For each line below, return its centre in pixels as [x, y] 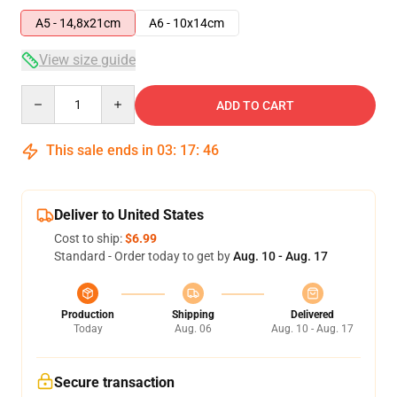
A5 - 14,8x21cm [78, 23]
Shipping [193, 315]
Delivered [312, 315]
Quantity [45, 93]
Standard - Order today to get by [144, 256]
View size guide [87, 60]
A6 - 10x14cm [187, 23]
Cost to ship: [90, 238]
